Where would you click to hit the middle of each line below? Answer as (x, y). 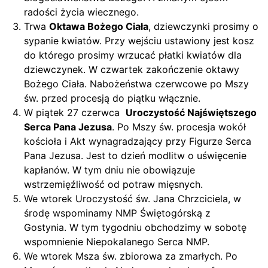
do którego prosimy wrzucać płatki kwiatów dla (133, 55)
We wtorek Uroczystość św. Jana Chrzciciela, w (133, 199)
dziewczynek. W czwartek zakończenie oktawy (132, 69)
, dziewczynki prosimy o (203, 26)
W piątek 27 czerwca (75, 112)
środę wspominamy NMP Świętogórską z (117, 213)
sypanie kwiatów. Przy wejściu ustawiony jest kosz (139, 41)
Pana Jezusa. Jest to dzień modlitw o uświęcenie (135, 156)
